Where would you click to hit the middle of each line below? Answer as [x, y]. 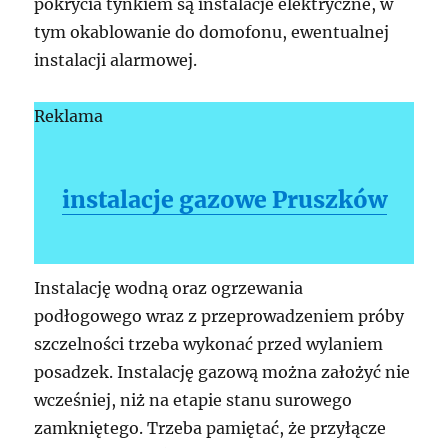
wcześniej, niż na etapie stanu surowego [193, 399]
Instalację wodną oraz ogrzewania [169, 287]
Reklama [69, 115]
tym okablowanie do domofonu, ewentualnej [212, 31]
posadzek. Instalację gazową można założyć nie [222, 371]
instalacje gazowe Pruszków [224, 199]
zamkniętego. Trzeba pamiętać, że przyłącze [210, 427]
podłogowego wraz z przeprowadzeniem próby [219, 315]
